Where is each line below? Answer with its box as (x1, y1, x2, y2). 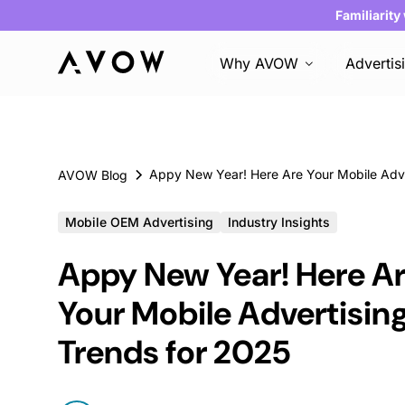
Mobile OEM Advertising (65, 214, 213, 230)
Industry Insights (228, 214, 330, 230)
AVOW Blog (58, 167, 127, 183)
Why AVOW (220, 54, 299, 72)
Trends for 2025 (58, 331, 291, 373)
